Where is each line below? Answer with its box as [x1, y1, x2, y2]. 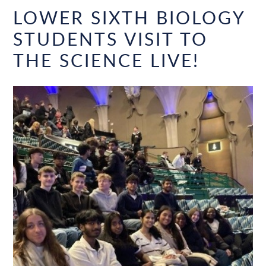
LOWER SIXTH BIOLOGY [13, 5, 246, 30]
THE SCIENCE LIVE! [13, 48, 200, 72]
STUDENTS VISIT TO [13, 27, 208, 51]
